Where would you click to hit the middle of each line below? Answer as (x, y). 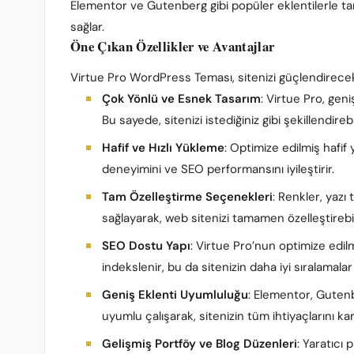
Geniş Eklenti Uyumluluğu (175, 295)
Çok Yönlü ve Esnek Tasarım (181, 99)
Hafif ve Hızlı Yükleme (163, 148)
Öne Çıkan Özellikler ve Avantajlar (173, 46)
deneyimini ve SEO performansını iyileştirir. (218, 169)
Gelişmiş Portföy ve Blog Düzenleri (200, 344)
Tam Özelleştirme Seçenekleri (187, 197)
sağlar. (87, 27)
